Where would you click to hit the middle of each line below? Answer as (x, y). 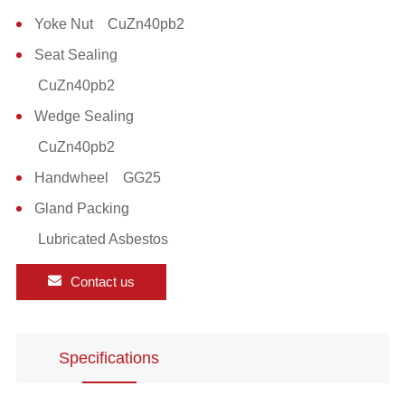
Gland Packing (85, 208)
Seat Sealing (79, 54)
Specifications (109, 358)
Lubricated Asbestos (101, 239)
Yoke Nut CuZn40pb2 (109, 24)
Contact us (100, 281)
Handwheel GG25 (97, 177)
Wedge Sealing (87, 116)
